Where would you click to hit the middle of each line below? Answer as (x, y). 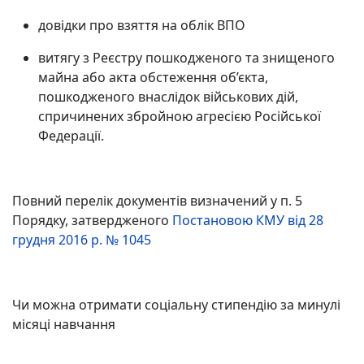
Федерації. (71, 136)
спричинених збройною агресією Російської (180, 116)
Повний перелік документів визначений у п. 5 (157, 201)
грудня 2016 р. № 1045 (83, 240)
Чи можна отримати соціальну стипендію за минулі (176, 305)
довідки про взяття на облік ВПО (142, 25)
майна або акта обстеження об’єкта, (153, 77)
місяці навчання (64, 324)
